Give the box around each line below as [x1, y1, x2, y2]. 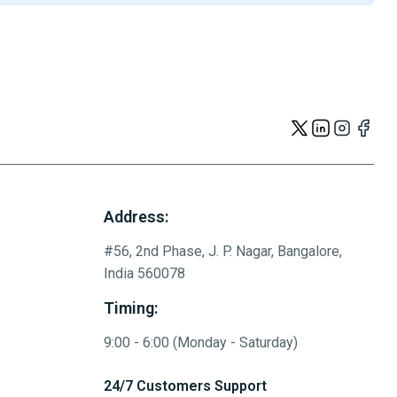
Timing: [104, 299, 158, 318]
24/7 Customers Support [104, 378, 267, 395]
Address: [104, 207, 168, 227]
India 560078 [104, 265, 185, 283]
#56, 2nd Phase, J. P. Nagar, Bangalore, [104, 243, 342, 261]
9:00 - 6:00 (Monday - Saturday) [104, 334, 298, 352]
